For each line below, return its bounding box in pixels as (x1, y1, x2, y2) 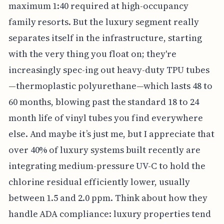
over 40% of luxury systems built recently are (8, 143, 200, 156)
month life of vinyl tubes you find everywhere (8, 111, 203, 124)
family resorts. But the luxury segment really (8, 15, 199, 28)
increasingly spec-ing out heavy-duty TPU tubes (8, 63, 209, 76)
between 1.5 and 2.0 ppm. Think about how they (8, 191, 207, 204)
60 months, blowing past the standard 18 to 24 (8, 95, 199, 108)
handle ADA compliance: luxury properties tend (8, 207, 211, 220)
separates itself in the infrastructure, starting (8, 31, 202, 44)
